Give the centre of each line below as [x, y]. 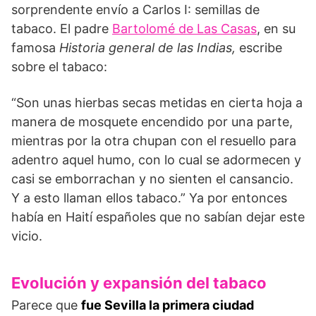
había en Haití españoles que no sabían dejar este [158, 217]
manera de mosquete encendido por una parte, [152, 121]
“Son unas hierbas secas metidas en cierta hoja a [157, 102]
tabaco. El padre [62, 28]
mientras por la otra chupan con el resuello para [154, 140]
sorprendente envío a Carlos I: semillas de [135, 9]
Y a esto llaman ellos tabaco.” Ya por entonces [149, 197]
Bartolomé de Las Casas [184, 28]
